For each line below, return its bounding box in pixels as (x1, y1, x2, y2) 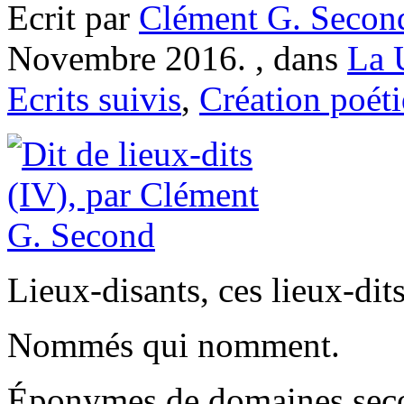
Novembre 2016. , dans (7, 39, 347, 78)
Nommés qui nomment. (7, 326, 340, 365)
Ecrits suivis (7, 79, 181, 119)
